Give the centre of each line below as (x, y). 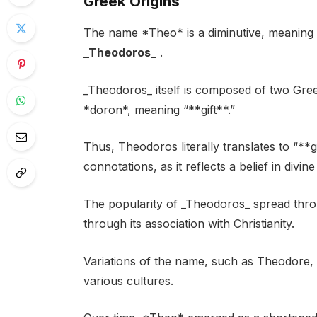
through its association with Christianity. (189, 224)
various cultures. (128, 281)
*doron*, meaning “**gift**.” (159, 109)
